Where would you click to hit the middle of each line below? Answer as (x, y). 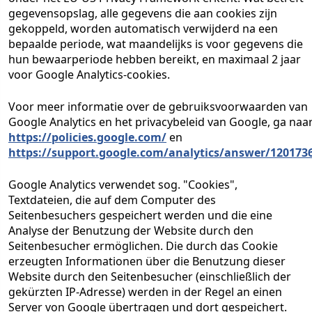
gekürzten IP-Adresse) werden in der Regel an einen (145, 292)
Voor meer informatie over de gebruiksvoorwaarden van (158, 107)
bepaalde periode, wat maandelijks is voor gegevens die (156, 44)
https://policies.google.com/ (87, 137)
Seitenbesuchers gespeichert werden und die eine (140, 215)
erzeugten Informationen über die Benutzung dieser (147, 261)
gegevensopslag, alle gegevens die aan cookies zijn (143, 13)
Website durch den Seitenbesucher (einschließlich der (150, 276)
